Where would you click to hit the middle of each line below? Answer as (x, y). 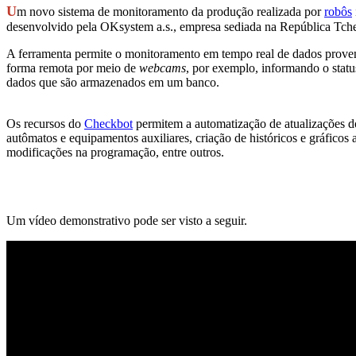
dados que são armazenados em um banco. (114, 83)
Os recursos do (45, 124)
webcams (163, 68)
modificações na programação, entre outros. (115, 153)
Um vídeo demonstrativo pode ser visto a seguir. (127, 221)
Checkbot (108, 124)
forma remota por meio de (73, 68)
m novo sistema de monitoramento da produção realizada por (170, 12)
